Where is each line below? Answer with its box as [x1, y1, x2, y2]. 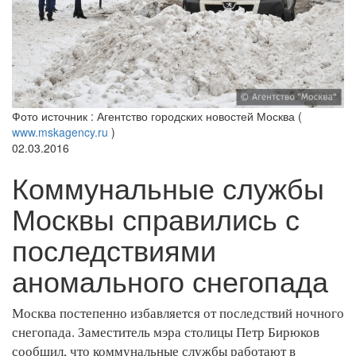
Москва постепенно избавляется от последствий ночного [12, 304, 344, 323]
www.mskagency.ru [12, 124, 108, 141]
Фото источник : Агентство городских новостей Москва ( [12, 108, 302, 125]
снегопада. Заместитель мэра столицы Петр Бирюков [12, 323, 319, 342]
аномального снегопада [12, 260, 328, 301]
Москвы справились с [12, 198, 300, 239]
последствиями [12, 229, 216, 270]
